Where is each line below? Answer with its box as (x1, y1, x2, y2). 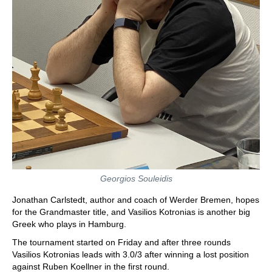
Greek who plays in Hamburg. (12, 219, 126, 229)
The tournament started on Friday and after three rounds (12, 237, 231, 247)
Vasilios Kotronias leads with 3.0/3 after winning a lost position (12, 249, 249, 259)
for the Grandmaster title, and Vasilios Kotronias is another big (12, 206, 250, 217)
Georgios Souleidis (100, 173, 172, 183)
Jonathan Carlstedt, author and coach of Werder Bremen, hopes (12, 194, 259, 205)
